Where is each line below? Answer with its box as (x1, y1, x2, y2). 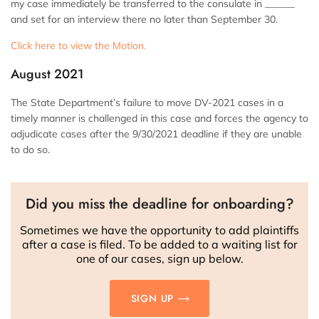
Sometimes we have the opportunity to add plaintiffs (20, 223, 299, 238)
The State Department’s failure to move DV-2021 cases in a (11, 96, 283, 110)
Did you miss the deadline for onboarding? (25, 194, 294, 215)
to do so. (11, 143, 50, 157)
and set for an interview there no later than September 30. (11, 13, 278, 26)
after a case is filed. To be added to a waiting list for (21, 237, 298, 252)
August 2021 (11, 65, 84, 84)
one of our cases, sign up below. (75, 251, 244, 266)
